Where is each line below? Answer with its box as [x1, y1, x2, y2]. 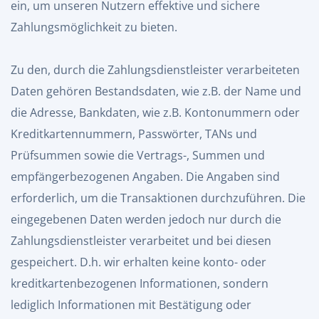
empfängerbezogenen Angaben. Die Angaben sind [11, 169, 280, 184]
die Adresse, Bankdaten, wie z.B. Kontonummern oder [11, 105, 300, 120]
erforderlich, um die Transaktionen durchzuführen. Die [11, 190, 305, 206]
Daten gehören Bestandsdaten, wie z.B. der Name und [11, 83, 301, 99]
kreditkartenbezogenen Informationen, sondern [11, 276, 268, 291]
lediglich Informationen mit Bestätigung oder [11, 297, 251, 313]
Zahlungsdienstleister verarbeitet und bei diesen [11, 233, 271, 249]
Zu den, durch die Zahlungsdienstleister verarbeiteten [11, 62, 300, 78]
